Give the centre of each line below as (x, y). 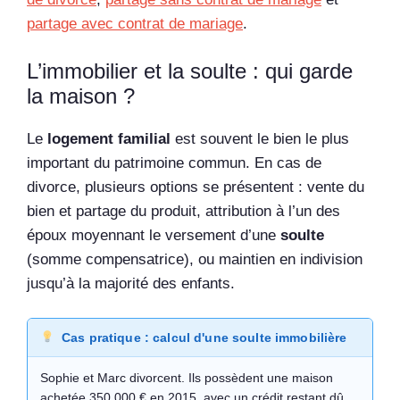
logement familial (109, 138)
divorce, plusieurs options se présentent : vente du (196, 187)
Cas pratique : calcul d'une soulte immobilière (204, 338)
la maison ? (81, 96)
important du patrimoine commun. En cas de (174, 162)
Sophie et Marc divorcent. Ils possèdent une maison (187, 378)
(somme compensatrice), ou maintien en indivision (195, 259)
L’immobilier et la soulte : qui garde (190, 71)
